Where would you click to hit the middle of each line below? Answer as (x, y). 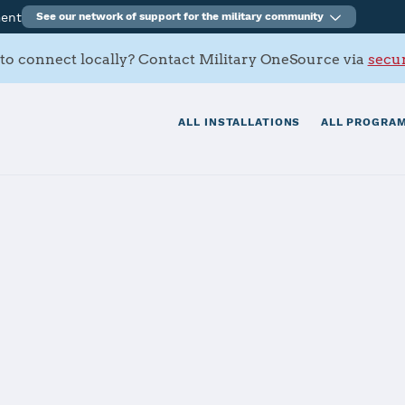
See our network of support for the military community (180, 16)
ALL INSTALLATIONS (240, 122)
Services (83, 348)
